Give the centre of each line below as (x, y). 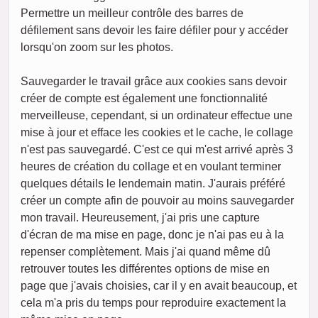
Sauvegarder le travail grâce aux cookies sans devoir (154, 82)
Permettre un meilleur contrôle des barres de (132, 13)
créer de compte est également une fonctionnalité (144, 99)
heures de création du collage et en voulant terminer (151, 167)
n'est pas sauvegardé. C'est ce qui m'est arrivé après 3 (157, 150)
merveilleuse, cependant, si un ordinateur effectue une (157, 116)
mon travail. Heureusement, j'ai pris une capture (140, 218)
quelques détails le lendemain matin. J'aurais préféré (153, 184)
